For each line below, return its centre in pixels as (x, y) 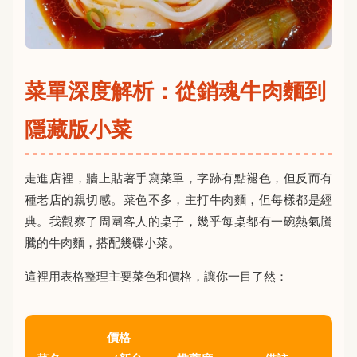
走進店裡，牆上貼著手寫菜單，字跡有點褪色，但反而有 (178, 178)
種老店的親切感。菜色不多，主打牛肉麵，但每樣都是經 (178, 200)
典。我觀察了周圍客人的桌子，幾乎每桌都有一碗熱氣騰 (178, 222)
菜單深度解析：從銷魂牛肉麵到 (175, 92)
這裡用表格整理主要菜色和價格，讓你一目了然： (156, 277)
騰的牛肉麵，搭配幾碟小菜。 (102, 243)
